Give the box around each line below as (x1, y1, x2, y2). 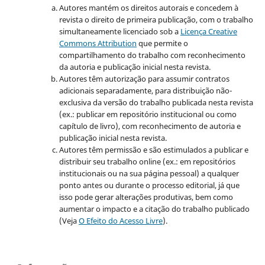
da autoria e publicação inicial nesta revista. (59, 62, 211, 73)
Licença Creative (180, 26, 237, 37)
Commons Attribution (59, 38, 137, 49)
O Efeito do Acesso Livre (78, 215, 163, 227)
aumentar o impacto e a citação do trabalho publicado (59, 203, 250, 215)
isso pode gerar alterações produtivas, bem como (59, 192, 233, 203)
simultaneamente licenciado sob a (59, 26, 180, 37)
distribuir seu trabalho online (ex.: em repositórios (59, 156, 235, 167)
